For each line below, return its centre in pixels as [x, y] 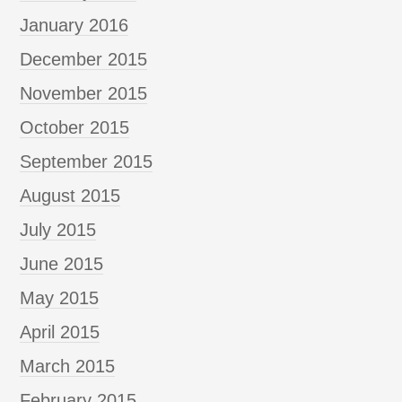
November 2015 [84, 93]
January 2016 [74, 25]
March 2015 [68, 366]
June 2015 [62, 263]
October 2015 [75, 127]
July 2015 [58, 229]
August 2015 [70, 195]
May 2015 [60, 297]
